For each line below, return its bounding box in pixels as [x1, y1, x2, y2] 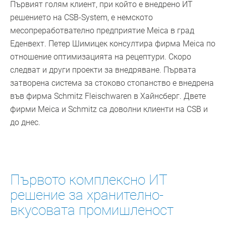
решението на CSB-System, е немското [10, 13, 153, 23]
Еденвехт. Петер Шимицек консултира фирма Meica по [10, 39, 215, 49]
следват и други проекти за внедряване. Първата [10, 65, 196, 75]
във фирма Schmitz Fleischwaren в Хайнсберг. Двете [10, 91, 206, 101]
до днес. [10, 118, 40, 128]
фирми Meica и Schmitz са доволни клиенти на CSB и [10, 104, 208, 115]
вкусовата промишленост [10, 202, 174, 219]
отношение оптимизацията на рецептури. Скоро [10, 52, 191, 62]
